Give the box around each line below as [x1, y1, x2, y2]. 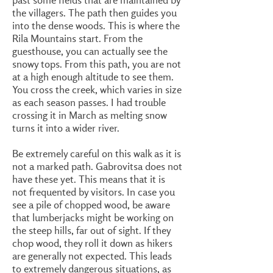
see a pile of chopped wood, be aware [12, 198, 170, 211]
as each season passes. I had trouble [12, 96, 166, 108]
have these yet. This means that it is [12, 172, 165, 185]
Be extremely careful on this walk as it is [12, 147, 181, 160]
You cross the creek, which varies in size [12, 83, 182, 96]
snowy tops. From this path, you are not [12, 57, 181, 70]
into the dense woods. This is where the [12, 19, 180, 32]
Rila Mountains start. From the [12, 32, 143, 44]
